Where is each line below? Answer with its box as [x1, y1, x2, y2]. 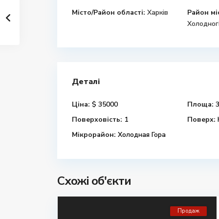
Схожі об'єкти [57, 173, 131, 189]
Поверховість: [72, 115, 122, 124]
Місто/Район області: [72, 8, 145, 17]
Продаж [177, 207, 199, 215]
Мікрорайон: [72, 130, 116, 139]
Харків [147, 8, 168, 17]
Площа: [187, 100, 214, 109]
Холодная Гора [116, 130, 166, 139]
